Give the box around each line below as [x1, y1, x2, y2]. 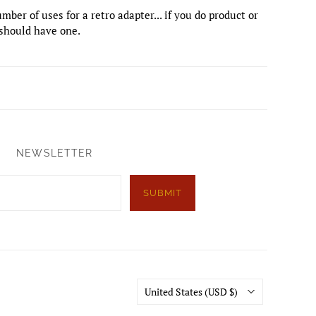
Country [132, 275, 186, 296]
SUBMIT [143, 187, 183, 198]
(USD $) [229, 284, 238, 298]
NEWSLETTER [16, 147, 93, 159]
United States [145, 284, 205, 298]
